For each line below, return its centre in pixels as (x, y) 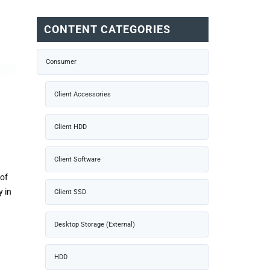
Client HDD (71, 127)
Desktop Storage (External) (95, 224)
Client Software (77, 159)
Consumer (61, 61)
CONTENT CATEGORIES (107, 29)
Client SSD (70, 192)
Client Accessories (83, 94)
